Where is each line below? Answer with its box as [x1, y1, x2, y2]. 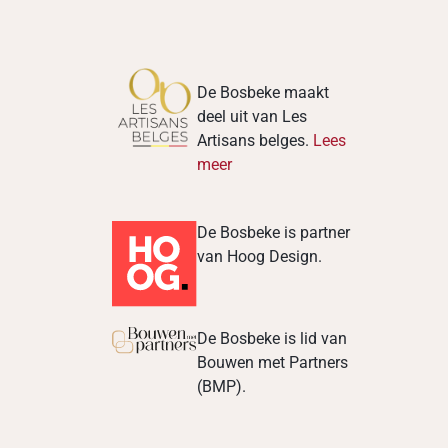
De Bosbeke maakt [197, 83, 330, 103]
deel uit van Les [197, 107, 308, 127]
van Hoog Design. [197, 247, 323, 267]
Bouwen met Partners [197, 352, 349, 372]
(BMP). [197, 376, 247, 396]
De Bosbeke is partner [197, 223, 351, 243]
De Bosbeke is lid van [197, 328, 348, 348]
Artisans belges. [197, 131, 314, 151]
